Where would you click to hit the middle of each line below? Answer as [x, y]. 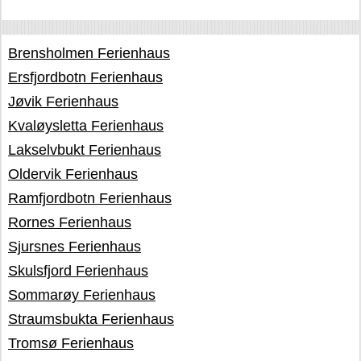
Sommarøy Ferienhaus [82, 295]
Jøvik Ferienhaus [63, 102]
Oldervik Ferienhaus [73, 174]
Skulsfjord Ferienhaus [78, 271]
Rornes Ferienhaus [70, 222]
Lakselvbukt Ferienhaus [85, 150]
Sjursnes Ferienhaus [75, 247]
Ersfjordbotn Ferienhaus [85, 77]
